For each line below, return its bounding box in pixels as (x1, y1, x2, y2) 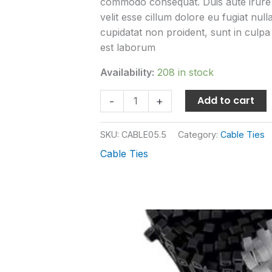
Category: (177, 129, 220, 140)
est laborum (100, 41, 155, 53)
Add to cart (197, 93, 254, 107)
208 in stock (157, 66, 214, 78)
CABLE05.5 (121, 129, 166, 140)
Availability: (100, 66, 154, 78)
